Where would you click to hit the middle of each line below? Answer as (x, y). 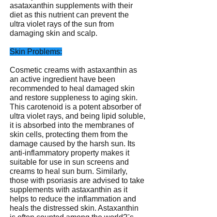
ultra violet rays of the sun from (62, 24)
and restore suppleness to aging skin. (74, 98)
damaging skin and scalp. (54, 33)
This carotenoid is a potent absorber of (75, 107)
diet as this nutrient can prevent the (69, 15)
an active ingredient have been (62, 79)
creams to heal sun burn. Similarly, (69, 171)
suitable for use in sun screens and (69, 162)
